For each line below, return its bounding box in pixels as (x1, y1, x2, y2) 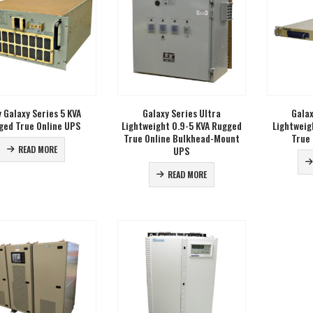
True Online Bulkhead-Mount (123, 131, 240, 146)
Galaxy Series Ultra (142, 105, 221, 121)
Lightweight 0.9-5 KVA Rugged (121, 118, 242, 133)
